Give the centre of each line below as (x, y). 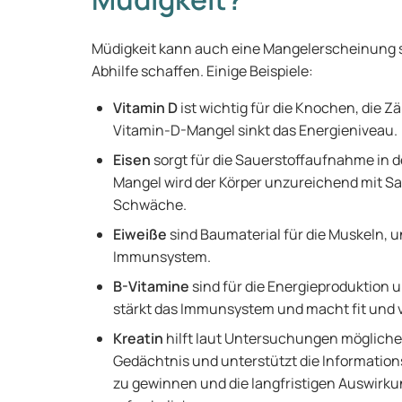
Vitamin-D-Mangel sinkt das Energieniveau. (257, 130)
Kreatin (138, 338)
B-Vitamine (151, 286)
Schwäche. (151, 205)
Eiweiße (141, 234)
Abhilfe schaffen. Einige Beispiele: (204, 71)
